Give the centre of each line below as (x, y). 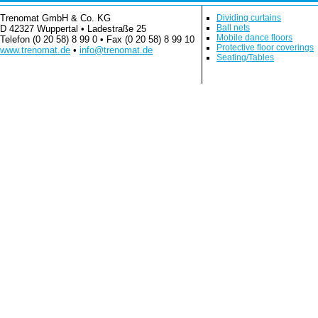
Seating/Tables (245, 57)
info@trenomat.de (116, 50)
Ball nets (233, 28)
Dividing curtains (249, 18)
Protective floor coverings (265, 48)
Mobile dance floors (254, 38)
